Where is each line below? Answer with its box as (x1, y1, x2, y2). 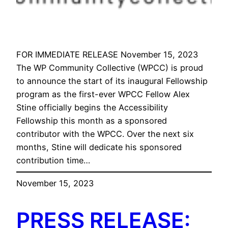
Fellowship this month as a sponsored (16, 116, 167, 126)
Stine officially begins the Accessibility (16, 102, 168, 113)
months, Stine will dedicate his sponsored (16, 142, 182, 153)
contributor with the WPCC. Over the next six (16, 129, 194, 139)
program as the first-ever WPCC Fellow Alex (16, 89, 190, 100)
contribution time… (16, 155, 90, 166)
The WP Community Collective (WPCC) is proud (16, 63, 203, 73)
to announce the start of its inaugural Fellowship (16, 76, 208, 87)
